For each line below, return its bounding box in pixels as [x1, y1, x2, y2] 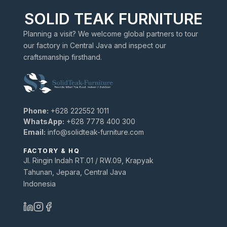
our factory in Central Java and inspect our [23, 41, 166, 50]
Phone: [23, 106, 49, 115]
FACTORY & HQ [23, 147, 80, 155]
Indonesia [23, 179, 56, 188]
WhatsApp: [23, 117, 64, 126]
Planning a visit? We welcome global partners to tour [23, 29, 198, 38]
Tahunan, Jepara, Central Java [23, 168, 126, 176]
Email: [23, 128, 46, 136]
